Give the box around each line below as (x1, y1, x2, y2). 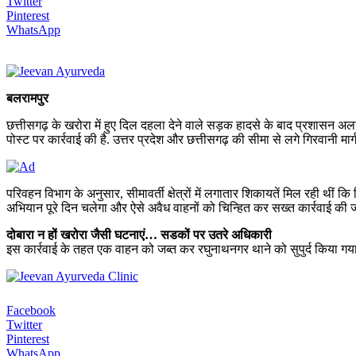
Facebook (6, 303, 56, 317)
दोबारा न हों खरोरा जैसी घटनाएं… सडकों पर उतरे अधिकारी (6, 227, 278, 242)
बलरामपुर (6, 91, 48, 105)
